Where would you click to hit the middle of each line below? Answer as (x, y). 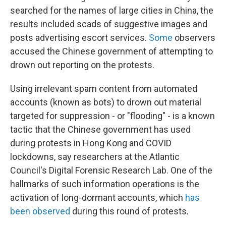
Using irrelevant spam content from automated (104, 89)
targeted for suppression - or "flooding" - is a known (112, 116)
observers (195, 38)
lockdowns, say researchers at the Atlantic (95, 157)
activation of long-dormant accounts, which (98, 197)
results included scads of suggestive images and (109, 24)
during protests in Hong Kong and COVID (91, 143)
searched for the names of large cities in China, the (112, 10)
